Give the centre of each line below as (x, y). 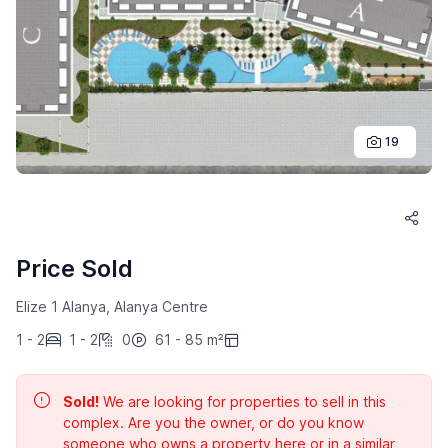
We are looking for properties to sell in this (242, 402)
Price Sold (74, 269)
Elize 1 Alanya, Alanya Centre (112, 307)
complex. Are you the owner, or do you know (213, 423)
